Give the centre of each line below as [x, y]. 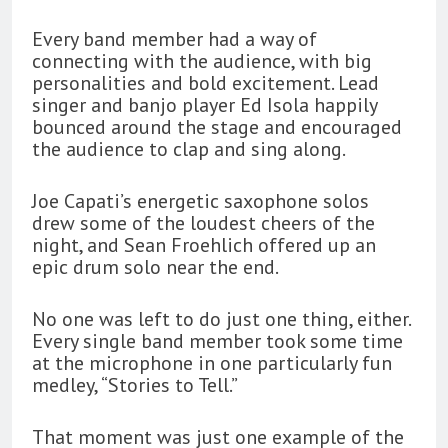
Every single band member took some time [217, 341]
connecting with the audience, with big [202, 61]
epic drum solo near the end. [155, 267]
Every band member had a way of [174, 39]
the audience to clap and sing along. [189, 149]
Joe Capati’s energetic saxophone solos [200, 201]
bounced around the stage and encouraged [217, 127]
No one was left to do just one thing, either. [221, 319]
